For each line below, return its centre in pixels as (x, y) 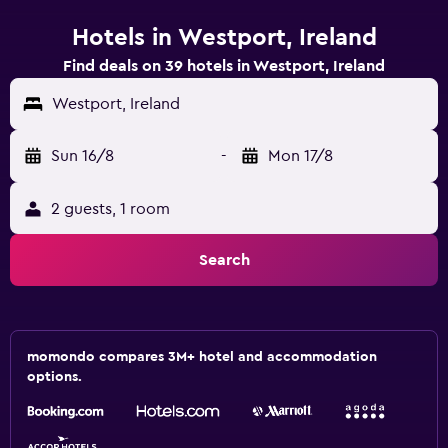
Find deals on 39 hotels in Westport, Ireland (224, 66)
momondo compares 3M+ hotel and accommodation (202, 357)
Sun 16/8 (82, 156)
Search (224, 260)
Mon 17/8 (300, 156)
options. (54, 377)
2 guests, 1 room (110, 209)
